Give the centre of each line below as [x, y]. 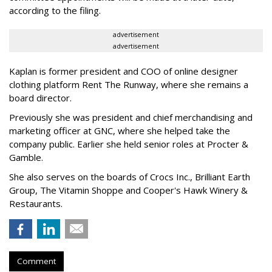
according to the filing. [56, 10]
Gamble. [29, 157]
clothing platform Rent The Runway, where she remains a [129, 84]
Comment [36, 261]
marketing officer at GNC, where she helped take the [120, 130]
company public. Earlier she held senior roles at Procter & [129, 144]
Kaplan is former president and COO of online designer [124, 71]
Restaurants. [38, 203]
